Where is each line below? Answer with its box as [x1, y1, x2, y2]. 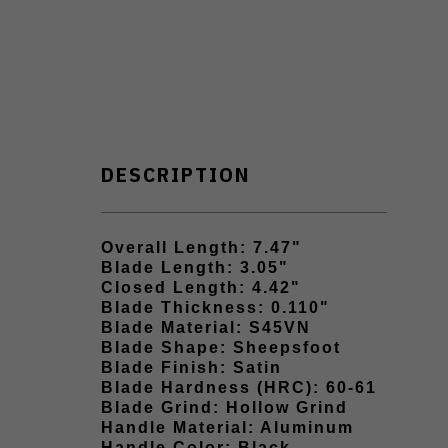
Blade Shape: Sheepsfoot [101, 338, 341, 356]
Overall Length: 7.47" [101, 238, 302, 256]
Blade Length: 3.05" [101, 258, 289, 276]
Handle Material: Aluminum [101, 418, 354, 436]
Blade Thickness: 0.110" [101, 298, 330, 316]
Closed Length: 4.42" [101, 278, 301, 296]
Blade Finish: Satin [101, 358, 282, 376]
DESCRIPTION [101, 159, 250, 188]
